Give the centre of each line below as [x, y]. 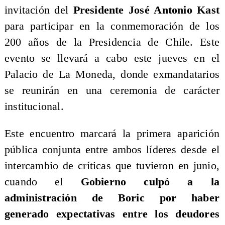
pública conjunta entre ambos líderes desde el [112, 149]
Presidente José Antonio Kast [146, 10]
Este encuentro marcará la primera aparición [112, 133]
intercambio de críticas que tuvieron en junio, [112, 165]
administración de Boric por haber [112, 198]
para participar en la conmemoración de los [112, 26]
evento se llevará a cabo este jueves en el [112, 59]
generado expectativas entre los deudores [112, 214]
